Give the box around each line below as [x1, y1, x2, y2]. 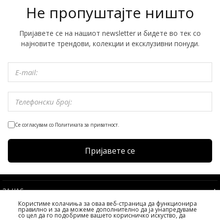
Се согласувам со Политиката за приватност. [15, 121, 119, 128]
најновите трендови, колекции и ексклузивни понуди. [21, 39, 199, 48]
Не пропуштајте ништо [26, 2, 194, 23]
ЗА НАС [2, 187, 24, 195]
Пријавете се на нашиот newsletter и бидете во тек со [19, 28, 201, 38]
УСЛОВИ [2, 200, 27, 209]
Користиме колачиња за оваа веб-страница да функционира [18, 199, 197, 208]
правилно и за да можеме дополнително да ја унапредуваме [18, 205, 197, 214]
